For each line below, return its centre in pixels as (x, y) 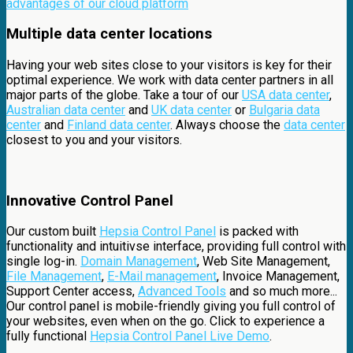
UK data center (191, 110)
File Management (54, 277)
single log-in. (43, 262)
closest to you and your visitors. (94, 139)
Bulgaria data (284, 110)
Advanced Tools (182, 292)
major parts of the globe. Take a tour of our (124, 95)
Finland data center (119, 124)
